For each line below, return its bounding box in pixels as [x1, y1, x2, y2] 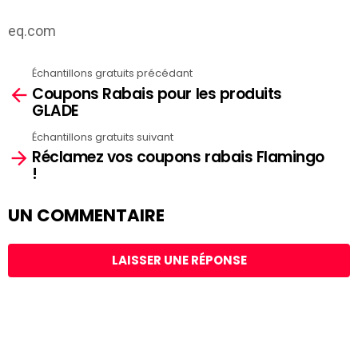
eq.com [8, 22, 56, 40]
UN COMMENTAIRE [8, 204, 165, 228]
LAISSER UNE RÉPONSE [111, 251, 247, 268]
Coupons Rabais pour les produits [32, 82, 282, 105]
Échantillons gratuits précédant [32, 66, 193, 82]
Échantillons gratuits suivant [32, 129, 173, 145]
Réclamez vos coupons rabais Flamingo [32, 146, 324, 169]
